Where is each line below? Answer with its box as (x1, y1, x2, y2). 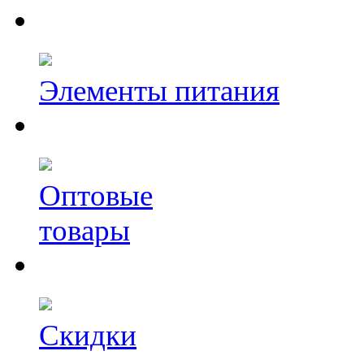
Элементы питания (39, 73, 279, 107)
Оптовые (39, 178, 153, 212)
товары (39, 213, 130, 247)
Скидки (39, 318, 136, 352)
